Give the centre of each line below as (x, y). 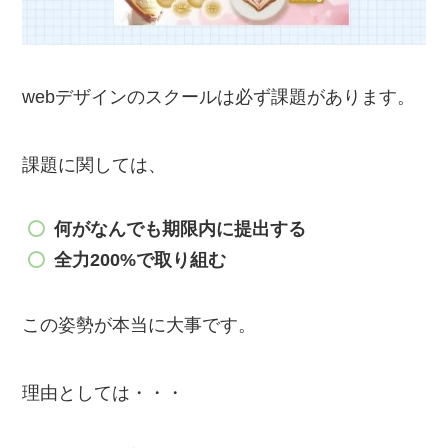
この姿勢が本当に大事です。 (139, 324)
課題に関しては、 (94, 164)
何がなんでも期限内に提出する (179, 229)
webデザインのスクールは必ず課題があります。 (219, 96)
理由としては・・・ (103, 392)
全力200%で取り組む (139, 259)
